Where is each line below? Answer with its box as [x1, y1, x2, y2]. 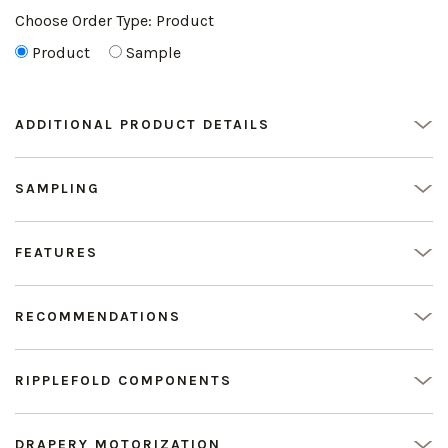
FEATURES [15, 244, 98, 261]
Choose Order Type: [15, 11, 156, 30]
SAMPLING [15, 180, 100, 197]
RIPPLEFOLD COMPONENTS [15, 372, 232, 389]
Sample [126, 43, 181, 62]
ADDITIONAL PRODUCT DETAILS [15, 116, 270, 133]
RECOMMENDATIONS [15, 308, 181, 325]
